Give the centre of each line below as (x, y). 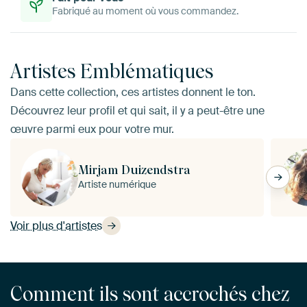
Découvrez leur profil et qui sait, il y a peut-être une (137, 110)
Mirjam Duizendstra (134, 170)
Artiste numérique (117, 184)
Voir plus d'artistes (56, 225)
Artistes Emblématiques (112, 71)
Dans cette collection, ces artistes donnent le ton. (133, 92)
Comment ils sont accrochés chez (150, 294)
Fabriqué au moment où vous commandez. (145, 11)
